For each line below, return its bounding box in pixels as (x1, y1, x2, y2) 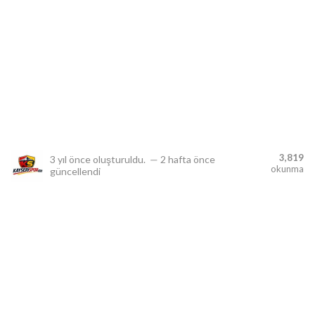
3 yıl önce (50, 153, 91, 165)
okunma (271, 163, 304, 174)
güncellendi (50, 165, 101, 177)
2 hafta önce (160, 153, 215, 165)
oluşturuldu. (91, 153, 148, 165)
